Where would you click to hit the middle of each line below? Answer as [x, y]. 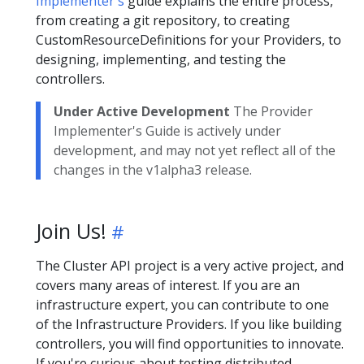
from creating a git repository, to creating [163, 21]
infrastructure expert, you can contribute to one [182, 305]
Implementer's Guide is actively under [167, 131]
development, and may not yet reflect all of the [195, 151]
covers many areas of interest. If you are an [168, 286]
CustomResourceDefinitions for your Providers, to [188, 40]
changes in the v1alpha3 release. [153, 170]
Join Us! [71, 231]
